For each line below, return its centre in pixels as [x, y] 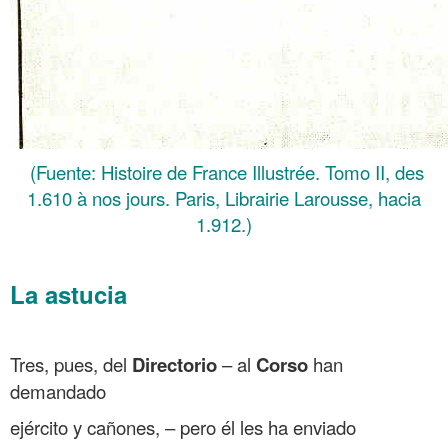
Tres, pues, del [71, 363]
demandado [58, 390]
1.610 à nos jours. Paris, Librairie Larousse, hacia [224, 197]
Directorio [174, 364]
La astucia [68, 293]
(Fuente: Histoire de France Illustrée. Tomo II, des [224, 171]
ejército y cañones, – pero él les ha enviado [183, 426]
